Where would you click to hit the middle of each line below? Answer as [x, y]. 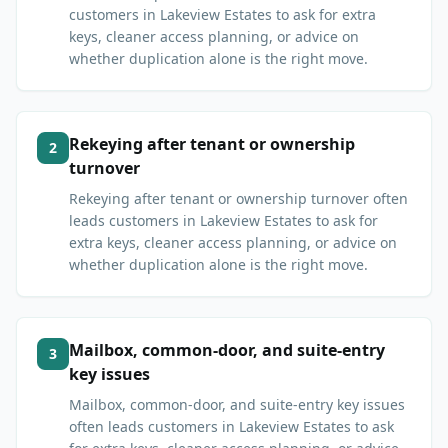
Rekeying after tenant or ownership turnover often [238, 199]
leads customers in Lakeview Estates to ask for [223, 221]
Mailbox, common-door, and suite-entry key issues [237, 405]
